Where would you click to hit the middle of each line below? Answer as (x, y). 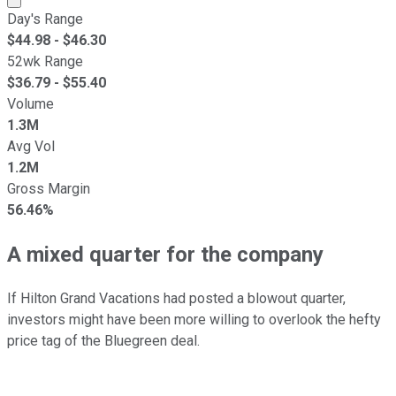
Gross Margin (49, 188)
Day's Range (45, 19)
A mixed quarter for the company (165, 254)
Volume (30, 103)
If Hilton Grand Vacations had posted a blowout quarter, (176, 298)
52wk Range (45, 61)
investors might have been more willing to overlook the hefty (194, 319)
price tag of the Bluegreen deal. (103, 340)
